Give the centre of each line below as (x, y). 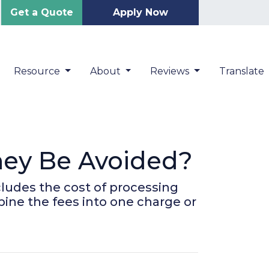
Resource (38, 71)
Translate (243, 71)
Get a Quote (42, 12)
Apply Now (141, 12)
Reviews (171, 71)
